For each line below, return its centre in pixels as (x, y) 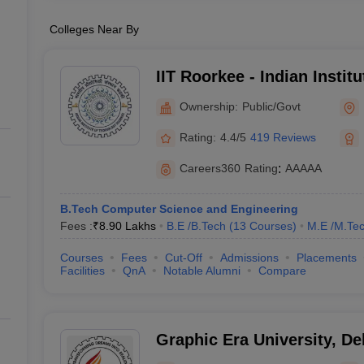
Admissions (249, 258)
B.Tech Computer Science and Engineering (179, 209)
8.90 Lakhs (127, 226)
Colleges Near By (94, 29)
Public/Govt (271, 106)
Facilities (82, 271)
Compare (282, 271)
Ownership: (208, 106)
